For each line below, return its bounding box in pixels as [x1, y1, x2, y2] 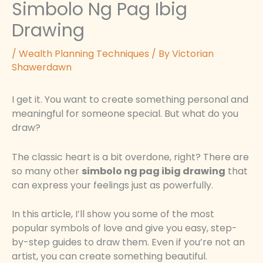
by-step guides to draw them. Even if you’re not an [12, 235, 245, 249]
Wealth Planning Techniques [19, 47, 149, 61]
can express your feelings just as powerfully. [12, 178, 213, 192]
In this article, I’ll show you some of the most [12, 207, 214, 221]
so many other [12, 164, 82, 178]
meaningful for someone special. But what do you [12, 107, 238, 121]
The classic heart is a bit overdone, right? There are [12, 150, 249, 164]
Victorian [172, 47, 214, 61]
